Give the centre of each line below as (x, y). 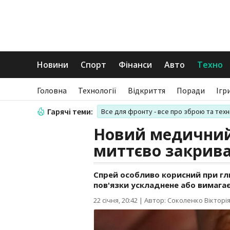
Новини (53, 65)
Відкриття (147, 90)
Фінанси (135, 65)
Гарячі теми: (70, 111)
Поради (191, 90)
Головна (52, 90)
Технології (97, 90)
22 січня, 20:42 (116, 200)
